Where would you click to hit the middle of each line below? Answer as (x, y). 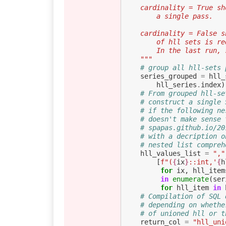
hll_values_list (170, 154)
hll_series (176, 85)
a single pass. (184, 16)
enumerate (190, 179)
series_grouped (168, 76)
